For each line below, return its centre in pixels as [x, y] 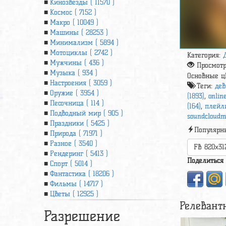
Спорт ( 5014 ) [71, 164]
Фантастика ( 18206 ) [82, 174]
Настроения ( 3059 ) [81, 83]
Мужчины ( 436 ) [77, 63]
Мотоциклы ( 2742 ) [81, 53]
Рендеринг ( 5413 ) [79, 154]
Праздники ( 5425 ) [80, 123]
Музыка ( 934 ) [74, 73]
